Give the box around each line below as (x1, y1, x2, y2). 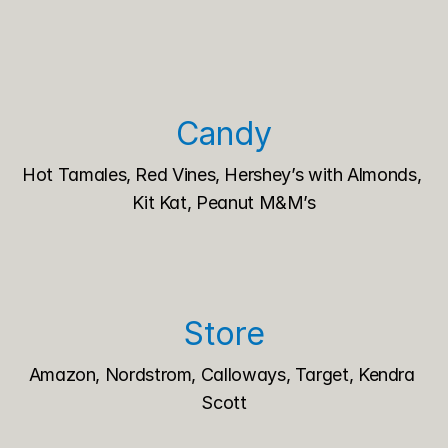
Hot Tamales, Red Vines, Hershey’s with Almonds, (22, 164, 422, 185)
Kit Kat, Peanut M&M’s (132, 192, 316, 213)
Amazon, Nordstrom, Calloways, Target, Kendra (28, 364, 415, 385)
